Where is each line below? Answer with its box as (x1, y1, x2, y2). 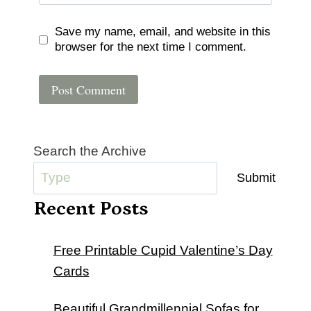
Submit (237, 171, 276, 185)
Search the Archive (33, 143, 146, 158)
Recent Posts (33, 197, 149, 220)
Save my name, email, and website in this (55, 25, 271, 39)
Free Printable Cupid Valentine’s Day (53, 242, 273, 258)
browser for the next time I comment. (55, 40, 247, 54)
